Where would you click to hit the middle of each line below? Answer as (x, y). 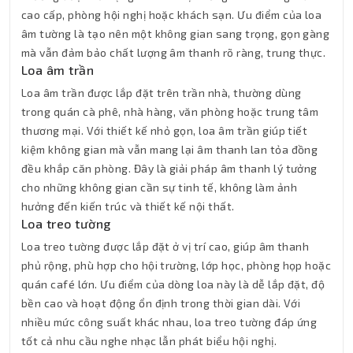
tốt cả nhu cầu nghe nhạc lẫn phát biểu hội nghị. (149, 341)
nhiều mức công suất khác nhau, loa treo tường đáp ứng (169, 322)
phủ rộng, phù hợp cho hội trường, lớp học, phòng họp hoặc (176, 266)
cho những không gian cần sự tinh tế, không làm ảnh (159, 188)
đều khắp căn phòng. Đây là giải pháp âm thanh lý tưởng (169, 169)
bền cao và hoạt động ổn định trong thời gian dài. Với (161, 303)
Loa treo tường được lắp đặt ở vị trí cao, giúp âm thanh (165, 247)
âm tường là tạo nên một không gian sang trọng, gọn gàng (176, 34)
